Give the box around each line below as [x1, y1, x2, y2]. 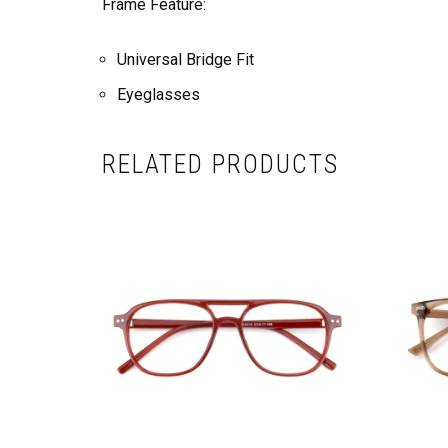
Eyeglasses [117, 85, 200, 105]
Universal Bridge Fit [117, 50, 254, 70]
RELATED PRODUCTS [102, 149, 339, 180]
